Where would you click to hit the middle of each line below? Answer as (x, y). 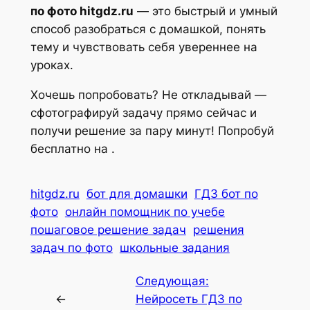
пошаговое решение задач (108, 229)
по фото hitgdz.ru (82, 11)
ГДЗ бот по (226, 193)
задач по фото (71, 247)
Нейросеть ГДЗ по (189, 299)
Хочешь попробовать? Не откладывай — (148, 94)
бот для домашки (137, 193)
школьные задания (174, 247)
